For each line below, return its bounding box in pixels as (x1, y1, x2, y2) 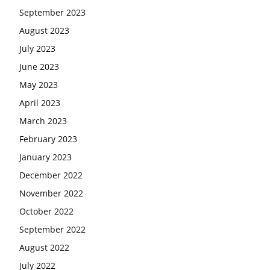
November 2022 (19, 187, 83, 199)
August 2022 (19, 241, 69, 253)
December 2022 (19, 169, 83, 181)
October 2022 (19, 205, 74, 217)
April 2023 (19, 96, 60, 108)
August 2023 (19, 24, 69, 36)
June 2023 (19, 60, 59, 72)
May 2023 (19, 78, 58, 90)
